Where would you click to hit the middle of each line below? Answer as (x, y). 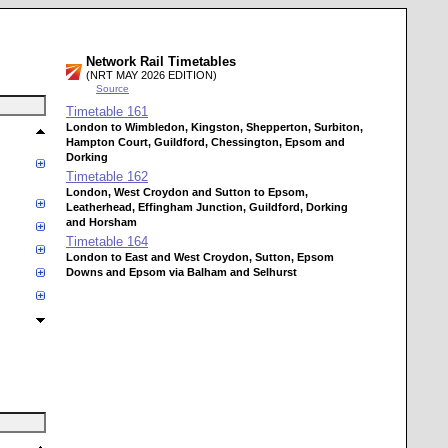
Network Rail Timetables (161, 61)
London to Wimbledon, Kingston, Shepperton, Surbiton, (214, 127)
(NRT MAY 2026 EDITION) (151, 75)
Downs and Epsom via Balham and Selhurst (181, 272)
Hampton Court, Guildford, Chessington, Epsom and (205, 142)
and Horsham (101, 222)
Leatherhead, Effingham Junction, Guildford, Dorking (207, 207)
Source (112, 88)
